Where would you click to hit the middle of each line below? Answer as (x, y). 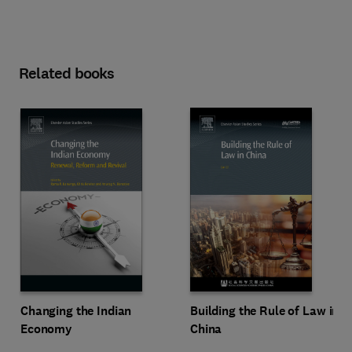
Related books (67, 73)
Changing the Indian (76, 310)
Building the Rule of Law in (265, 311)
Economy (47, 328)
